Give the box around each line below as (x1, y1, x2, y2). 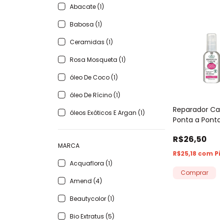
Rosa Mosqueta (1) (70, 55, 126, 64)
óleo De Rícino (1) (70, 90, 120, 99)
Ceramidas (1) (70, 37, 113, 46)
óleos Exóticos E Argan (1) (70, 108, 145, 117)
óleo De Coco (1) (70, 73, 118, 82)
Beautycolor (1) (70, 194, 114, 203)
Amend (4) (70, 176, 102, 185)
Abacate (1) (70, 2, 104, 11)
